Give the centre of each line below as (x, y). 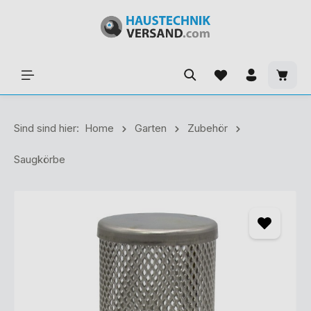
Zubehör (208, 128)
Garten (151, 128)
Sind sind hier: (47, 128)
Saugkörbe (40, 159)
